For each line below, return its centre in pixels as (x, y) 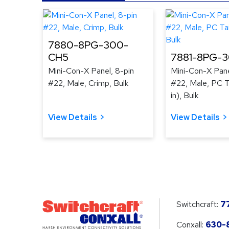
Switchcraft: (198, 204)
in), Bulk (185, 95)
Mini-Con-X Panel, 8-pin (91, 71)
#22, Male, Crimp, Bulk (88, 83)
